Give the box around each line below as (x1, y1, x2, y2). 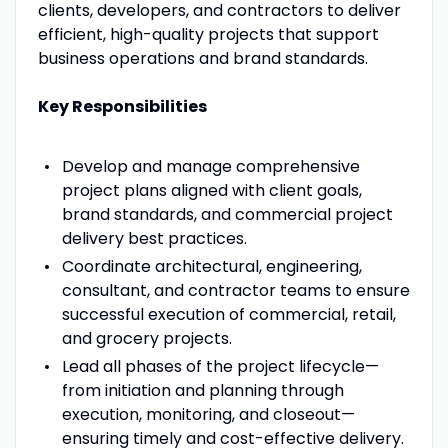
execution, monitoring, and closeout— (61, 402, 355, 426)
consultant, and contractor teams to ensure (61, 278, 410, 302)
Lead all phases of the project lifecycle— (61, 354, 379, 378)
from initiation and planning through (61, 378, 344, 402)
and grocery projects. (61, 326, 232, 350)
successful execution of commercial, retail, (61, 302, 396, 326)
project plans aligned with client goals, (61, 178, 362, 202)
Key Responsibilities (37, 94, 207, 118)
